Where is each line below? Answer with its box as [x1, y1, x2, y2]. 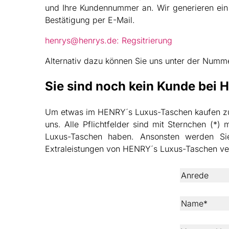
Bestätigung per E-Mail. [45, 14, 135, 25]
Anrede [181, 170, 209, 180]
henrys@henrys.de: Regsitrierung [45, 35, 172, 45]
